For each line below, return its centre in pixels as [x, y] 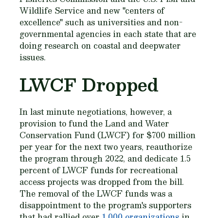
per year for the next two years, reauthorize [106, 147]
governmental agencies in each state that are [108, 34]
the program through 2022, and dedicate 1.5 [105, 158]
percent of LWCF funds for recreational [99, 170]
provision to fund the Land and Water [94, 123]
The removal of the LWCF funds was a [96, 193]
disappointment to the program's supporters [105, 205]
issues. [33, 57]
